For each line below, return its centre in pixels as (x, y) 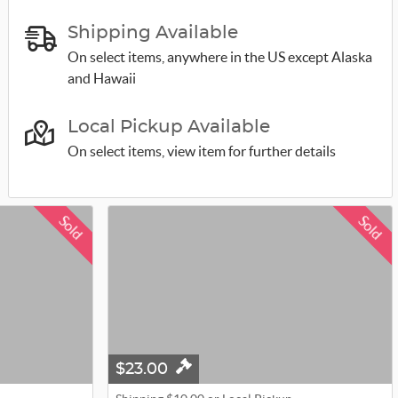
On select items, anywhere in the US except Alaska (219, 57)
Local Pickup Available (168, 127)
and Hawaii (101, 78)
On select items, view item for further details (201, 151)
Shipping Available (152, 33)
